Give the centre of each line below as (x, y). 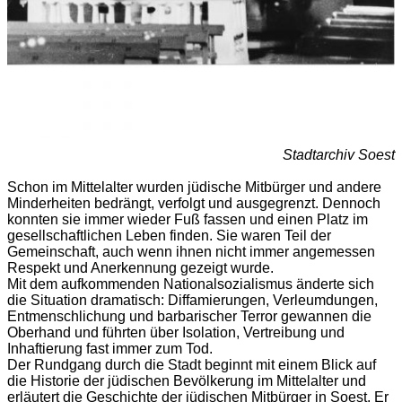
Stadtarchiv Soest (339, 154)
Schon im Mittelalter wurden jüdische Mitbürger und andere (194, 187)
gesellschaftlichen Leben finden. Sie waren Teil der (169, 235)
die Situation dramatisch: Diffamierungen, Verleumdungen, (192, 300)
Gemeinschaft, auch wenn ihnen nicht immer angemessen (191, 251)
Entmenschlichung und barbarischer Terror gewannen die (189, 316)
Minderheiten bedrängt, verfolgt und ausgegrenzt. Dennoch (194, 203)
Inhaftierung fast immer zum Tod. (110, 348)
